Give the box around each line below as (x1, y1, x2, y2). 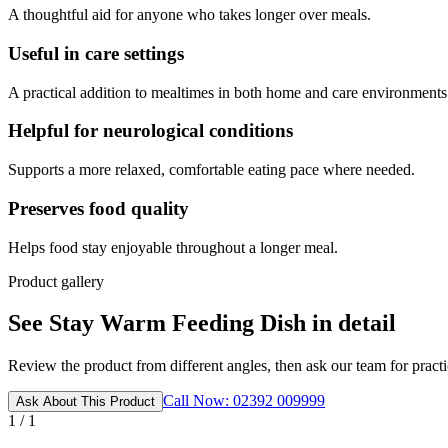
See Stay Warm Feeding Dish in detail (8, 310, 396, 337)
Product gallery (8, 272, 104, 290)
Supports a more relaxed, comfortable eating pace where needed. (8, 161, 415, 179)
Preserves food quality (8, 197, 189, 219)
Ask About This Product (16, 394, 155, 410)
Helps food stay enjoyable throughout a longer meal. (8, 238, 338, 256)
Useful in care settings (8, 42, 184, 64)
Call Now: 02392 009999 (163, 392, 325, 410)
